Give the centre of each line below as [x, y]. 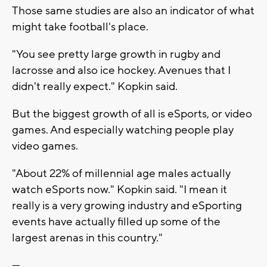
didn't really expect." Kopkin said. [95, 86]
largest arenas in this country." [87, 237]
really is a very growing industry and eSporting [127, 205]
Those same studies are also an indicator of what [133, 10]
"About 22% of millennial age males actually [121, 173]
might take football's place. [80, 27]
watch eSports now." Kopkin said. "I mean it [119, 189]
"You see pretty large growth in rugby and [116, 54]
